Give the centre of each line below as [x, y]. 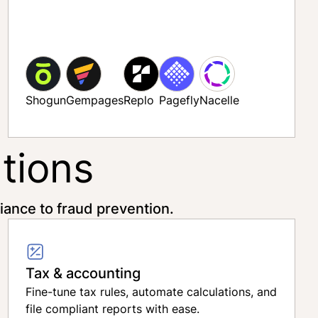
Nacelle [219, 100]
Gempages [94, 100]
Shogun [45, 100]
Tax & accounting [83, 273]
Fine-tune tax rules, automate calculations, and [151, 292]
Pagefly [179, 100]
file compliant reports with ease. [112, 309]
